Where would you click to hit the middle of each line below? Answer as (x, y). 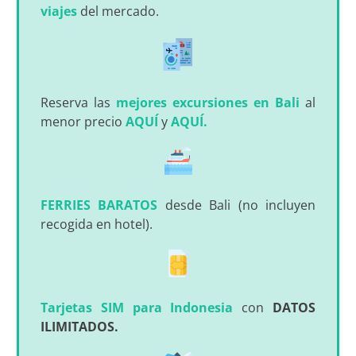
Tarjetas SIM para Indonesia (141, 308)
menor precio (83, 122)
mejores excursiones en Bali (208, 103)
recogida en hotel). (96, 224)
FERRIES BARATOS (103, 205)
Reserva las (78, 103)
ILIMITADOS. (79, 327)
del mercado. (119, 12)
